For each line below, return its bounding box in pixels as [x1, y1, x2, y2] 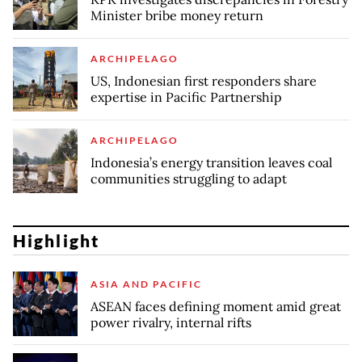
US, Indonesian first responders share [90, 73, 317, 89]
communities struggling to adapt [90, 170, 287, 187]
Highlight [13, 230, 99, 250]
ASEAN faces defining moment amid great [90, 297, 341, 314]
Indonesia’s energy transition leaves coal [90, 154, 332, 170]
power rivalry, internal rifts [90, 314, 251, 330]
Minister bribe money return [90, 7, 263, 23]
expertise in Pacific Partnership [90, 89, 282, 105]
